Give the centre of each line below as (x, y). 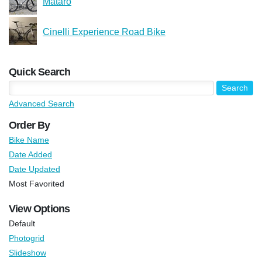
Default (22, 223)
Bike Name (29, 139)
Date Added (30, 154)
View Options (39, 208)
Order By (30, 125)
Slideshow (27, 252)
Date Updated (35, 169)
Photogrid (27, 238)
